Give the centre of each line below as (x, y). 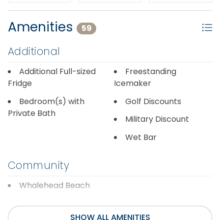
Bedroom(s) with (52, 101)
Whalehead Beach (55, 185)
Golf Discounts (153, 101)
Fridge (20, 83)
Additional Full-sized (57, 71)
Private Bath (32, 113)
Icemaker (133, 83)
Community (39, 165)
